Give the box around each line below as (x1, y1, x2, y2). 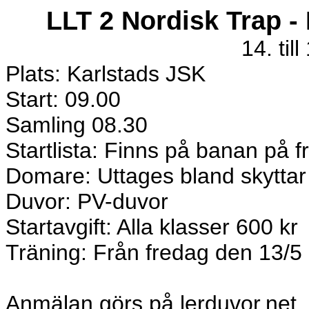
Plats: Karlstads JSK (6, 61, 206, 86)
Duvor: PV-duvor (6, 189, 168, 214)
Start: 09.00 (6, 87, 121, 112)
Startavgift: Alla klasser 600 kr (6, 215, 298, 239)
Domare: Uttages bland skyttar (6, 163, 306, 188)
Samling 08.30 (6, 112, 148, 137)
